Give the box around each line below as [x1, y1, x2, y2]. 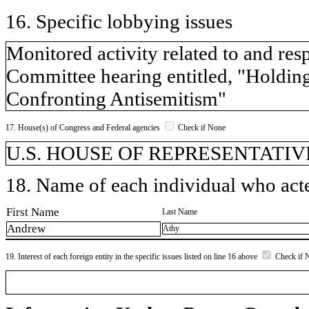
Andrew [7, 222, 46, 236]
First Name [6, 205, 59, 219]
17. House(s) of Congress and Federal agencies [6, 122, 162, 132]
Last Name [162, 206, 197, 217]
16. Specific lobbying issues [6, 10, 232, 32]
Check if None [176, 122, 226, 132]
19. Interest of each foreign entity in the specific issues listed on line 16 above [6, 251, 259, 261]
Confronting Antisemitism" [6, 87, 226, 110]
